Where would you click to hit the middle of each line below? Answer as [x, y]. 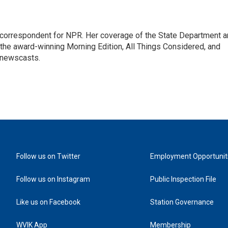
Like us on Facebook [48, 202]
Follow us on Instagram [53, 179]
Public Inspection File [183, 179]
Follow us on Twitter [48, 156]
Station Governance [182, 202]
